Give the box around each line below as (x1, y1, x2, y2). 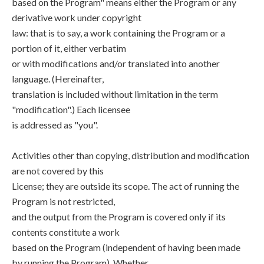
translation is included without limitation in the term (12, 88, 218, 100)
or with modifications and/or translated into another (12, 58, 220, 69)
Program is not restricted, (12, 196, 115, 207)
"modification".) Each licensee (12, 104, 130, 115)
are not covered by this (12, 165, 104, 176)
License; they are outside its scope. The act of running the (12, 180, 239, 192)
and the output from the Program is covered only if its (12, 211, 226, 222)
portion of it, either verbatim (12, 42, 126, 54)
